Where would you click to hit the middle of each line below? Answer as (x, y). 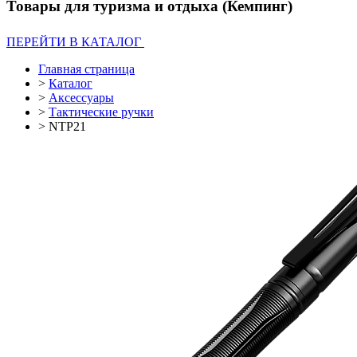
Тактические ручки (101, 112)
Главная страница (86, 69)
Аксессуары (81, 97)
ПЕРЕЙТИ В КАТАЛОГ (75, 41)
